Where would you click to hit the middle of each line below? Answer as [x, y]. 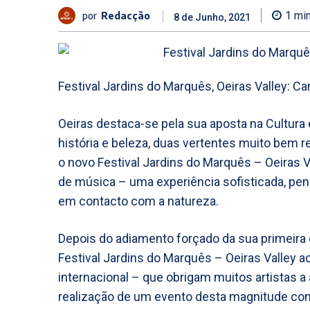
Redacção [126, 15]
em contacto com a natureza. [138, 201]
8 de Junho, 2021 [212, 18]
